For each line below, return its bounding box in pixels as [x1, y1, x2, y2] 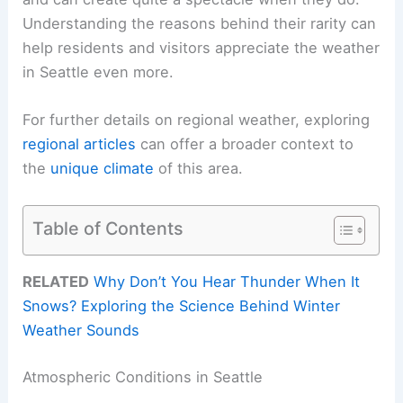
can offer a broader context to [136, 135, 354, 154]
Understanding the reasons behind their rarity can [22, 14, 377, 33]
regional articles [22, 135, 137, 154]
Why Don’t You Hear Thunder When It [94, 272, 361, 291]
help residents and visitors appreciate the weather [22, 39, 381, 58]
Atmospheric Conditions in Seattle [22, 367, 264, 386]
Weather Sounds [22, 320, 140, 339]
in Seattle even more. [22, 63, 175, 82]
